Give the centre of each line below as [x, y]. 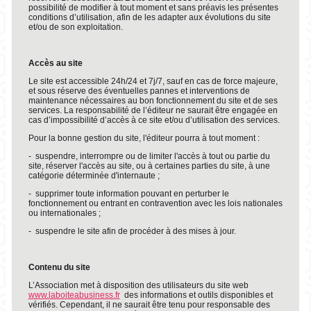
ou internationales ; [64, 213]
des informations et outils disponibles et [196, 295]
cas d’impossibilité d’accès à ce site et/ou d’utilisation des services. [154, 120]
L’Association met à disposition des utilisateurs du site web [138, 285]
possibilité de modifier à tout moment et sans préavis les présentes [153, 8]
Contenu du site [59, 267]
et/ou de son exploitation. [75, 27]
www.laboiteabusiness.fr [74, 295]
